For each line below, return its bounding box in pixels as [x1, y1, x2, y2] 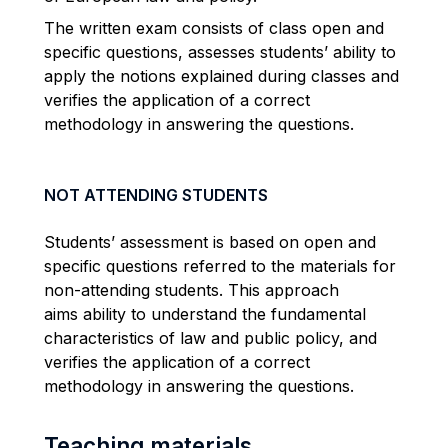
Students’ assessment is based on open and [44, 232, 376, 252]
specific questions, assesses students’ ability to [44, 42, 396, 62]
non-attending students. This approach [44, 280, 339, 300]
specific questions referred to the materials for [44, 256, 396, 276]
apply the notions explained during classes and [44, 66, 399, 86]
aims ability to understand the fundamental [44, 304, 366, 324]
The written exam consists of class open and [44, 18, 384, 38]
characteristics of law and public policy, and [44, 328, 377, 348]
